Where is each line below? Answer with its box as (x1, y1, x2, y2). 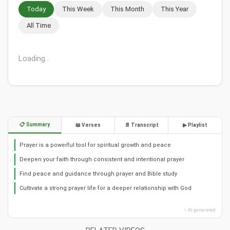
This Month (110, 5, 144, 13)
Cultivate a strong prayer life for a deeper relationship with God (20, 185, 191, 192)
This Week (62, 5, 94, 13)
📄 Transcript (124, 122, 159, 128)
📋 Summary (20, 122, 50, 128)
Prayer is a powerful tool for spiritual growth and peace (20, 142, 171, 149)
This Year (161, 5, 188, 13)
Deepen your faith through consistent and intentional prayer (20, 156, 184, 163)
